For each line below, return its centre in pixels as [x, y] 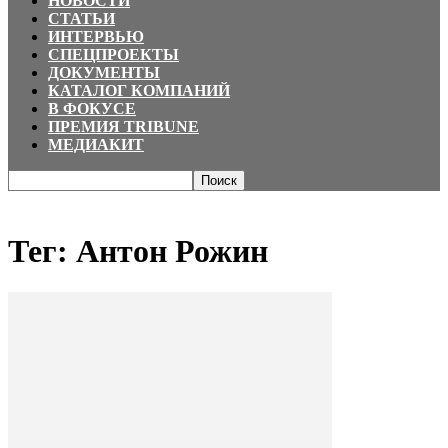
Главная [32, 200]
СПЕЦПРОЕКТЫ [113, 54]
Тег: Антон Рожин [138, 251]
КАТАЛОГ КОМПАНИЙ [139, 90]
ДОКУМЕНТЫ [104, 72]
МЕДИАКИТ [96, 144]
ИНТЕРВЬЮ [96, 36]
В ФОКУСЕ [92, 108]
